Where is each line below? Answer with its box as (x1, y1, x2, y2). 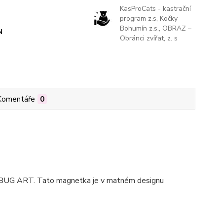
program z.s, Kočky (119, 14, 178, 24)
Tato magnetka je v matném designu (37, 175, 164, 186)
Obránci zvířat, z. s (119, 34, 178, 43)
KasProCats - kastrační (119, 4, 191, 14)
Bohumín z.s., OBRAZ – (119, 24, 191, 34)
